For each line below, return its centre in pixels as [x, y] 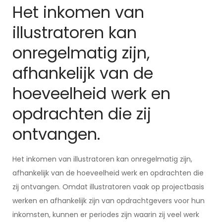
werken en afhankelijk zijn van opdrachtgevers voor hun [109, 201]
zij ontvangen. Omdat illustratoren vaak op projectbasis [108, 187]
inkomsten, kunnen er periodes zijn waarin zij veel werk [106, 215]
